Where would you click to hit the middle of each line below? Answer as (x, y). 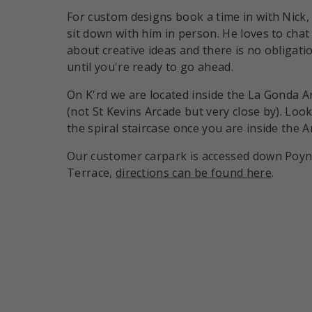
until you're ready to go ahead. (150, 67)
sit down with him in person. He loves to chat (188, 33)
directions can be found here (193, 172)
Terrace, (91, 172)
